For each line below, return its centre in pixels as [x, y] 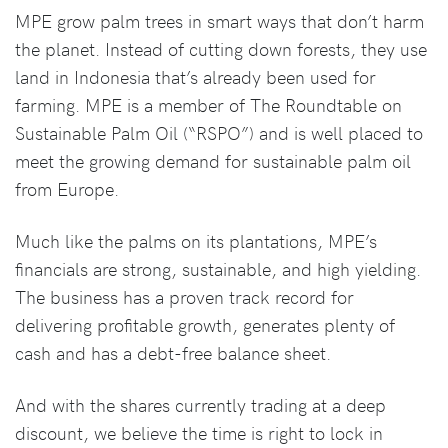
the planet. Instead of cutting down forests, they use [221, 48]
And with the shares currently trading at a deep [200, 404]
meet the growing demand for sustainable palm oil [213, 160]
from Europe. [72, 188]
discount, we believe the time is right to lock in [199, 432]
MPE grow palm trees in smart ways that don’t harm [219, 20]
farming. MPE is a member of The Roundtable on [208, 104]
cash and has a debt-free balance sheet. [173, 352]
